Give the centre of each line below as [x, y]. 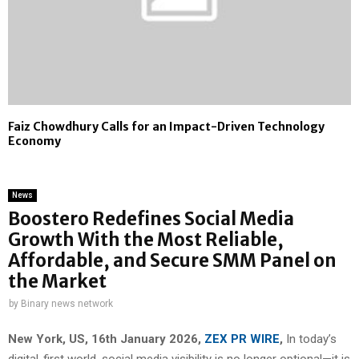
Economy [34, 141]
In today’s [310, 339]
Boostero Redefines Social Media [151, 219]
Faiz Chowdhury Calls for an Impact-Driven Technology [166, 127]
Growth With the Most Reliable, [146, 240]
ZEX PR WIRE [242, 339]
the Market [57, 282]
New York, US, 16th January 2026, [106, 339]
